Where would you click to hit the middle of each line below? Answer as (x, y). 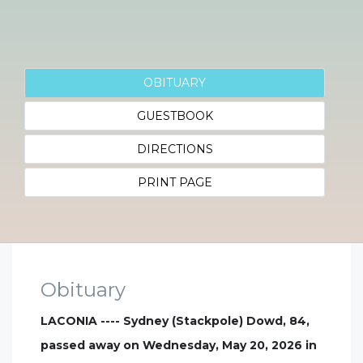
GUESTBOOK (175, 116)
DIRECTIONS (175, 149)
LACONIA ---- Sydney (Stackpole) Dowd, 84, (175, 321)
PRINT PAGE (175, 182)
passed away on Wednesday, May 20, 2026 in (179, 345)
